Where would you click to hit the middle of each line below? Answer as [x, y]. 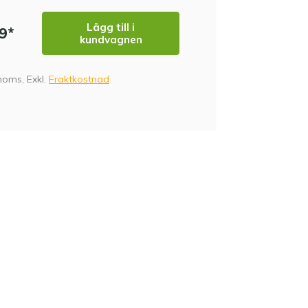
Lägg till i [111, 27]
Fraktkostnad [79, 79]
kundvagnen [111, 39]
